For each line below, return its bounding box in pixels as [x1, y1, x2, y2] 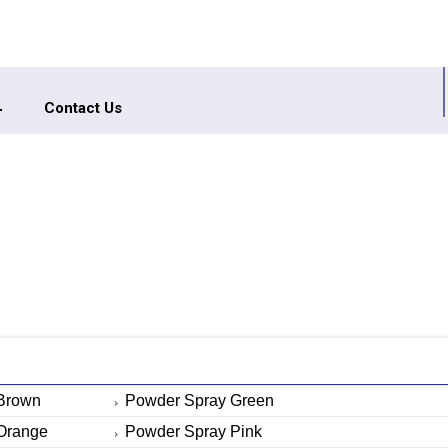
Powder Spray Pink [124, 422, 262, 440]
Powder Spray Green [124, 391, 274, 409]
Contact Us [44, 98, 122, 117]
